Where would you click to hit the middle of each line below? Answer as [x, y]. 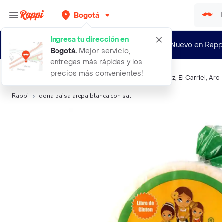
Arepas [99, 78]
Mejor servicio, [104, 51]
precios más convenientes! [97, 74]
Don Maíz [162, 78]
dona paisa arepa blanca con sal [85, 96]
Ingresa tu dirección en [89, 39]
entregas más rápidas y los [96, 62]
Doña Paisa [129, 78]
